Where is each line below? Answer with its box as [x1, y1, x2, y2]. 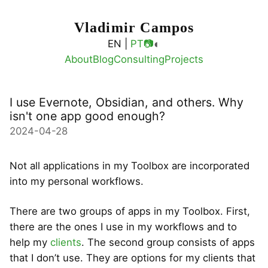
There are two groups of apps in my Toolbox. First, [10, 205, 250, 218]
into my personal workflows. [10, 175, 144, 188]
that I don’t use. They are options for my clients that [10, 252, 255, 264]
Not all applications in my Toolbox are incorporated [10, 160, 249, 172]
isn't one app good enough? [10, 109, 165, 123]
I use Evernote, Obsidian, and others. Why [10, 95, 243, 109]
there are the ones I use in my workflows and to [10, 221, 237, 233]
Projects [165, 53, 203, 65]
